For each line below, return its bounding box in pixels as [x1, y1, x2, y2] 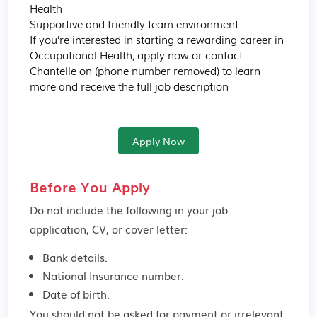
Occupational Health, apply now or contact [30, 47, 246, 62]
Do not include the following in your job [30, 202, 228, 217]
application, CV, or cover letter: [30, 221, 188, 236]
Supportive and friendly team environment [30, 16, 238, 31]
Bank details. [42, 249, 108, 265]
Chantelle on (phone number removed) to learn [30, 62, 263, 78]
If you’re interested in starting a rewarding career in [30, 31, 287, 47]
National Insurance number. [42, 267, 184, 283]
